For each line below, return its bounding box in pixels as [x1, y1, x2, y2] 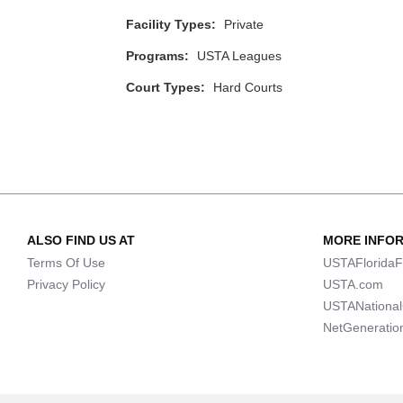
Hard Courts [212, 80, 282, 94]
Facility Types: [125, 17, 216, 31]
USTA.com [322, 277, 383, 291]
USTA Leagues [196, 49, 282, 63]
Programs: [125, 49, 189, 63]
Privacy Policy [27, 277, 105, 291]
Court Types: [125, 80, 205, 94]
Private [223, 17, 264, 31]
